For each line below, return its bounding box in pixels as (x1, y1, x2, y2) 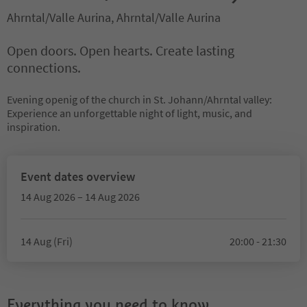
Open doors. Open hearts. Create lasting (7, 42, 234, 59)
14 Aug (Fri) (21, 234, 73, 248)
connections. (7, 59, 81, 76)
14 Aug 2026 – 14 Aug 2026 (21, 190, 140, 204)
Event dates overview (21, 169, 135, 184)
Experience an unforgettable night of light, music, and (7, 106, 252, 120)
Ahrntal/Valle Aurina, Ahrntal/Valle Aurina (7, 10, 221, 25)
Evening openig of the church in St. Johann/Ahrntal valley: (7, 93, 272, 106)
